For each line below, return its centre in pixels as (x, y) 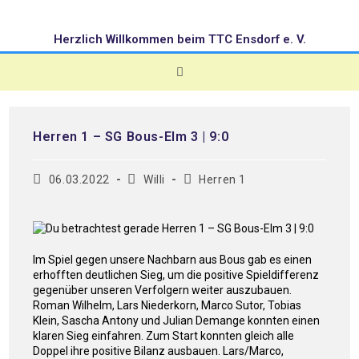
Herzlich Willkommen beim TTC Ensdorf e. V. (179, 39)
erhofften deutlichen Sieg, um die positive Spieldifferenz (176, 275)
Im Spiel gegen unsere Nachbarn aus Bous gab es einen (173, 260)
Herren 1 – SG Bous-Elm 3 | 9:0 (131, 137)
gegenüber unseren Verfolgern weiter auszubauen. (163, 290)
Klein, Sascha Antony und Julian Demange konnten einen (177, 321)
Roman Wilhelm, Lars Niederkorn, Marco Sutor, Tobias (167, 306)
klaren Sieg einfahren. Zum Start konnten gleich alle (164, 336)
